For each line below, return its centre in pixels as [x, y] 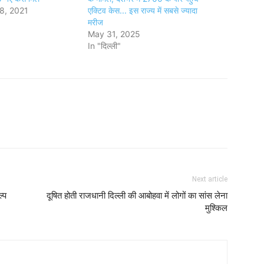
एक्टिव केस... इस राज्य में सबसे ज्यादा [143, 10]
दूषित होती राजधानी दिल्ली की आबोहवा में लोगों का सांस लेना [137, 196]
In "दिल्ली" [105, 46]
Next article [210, 179]
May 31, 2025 [114, 34]
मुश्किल [216, 208]
